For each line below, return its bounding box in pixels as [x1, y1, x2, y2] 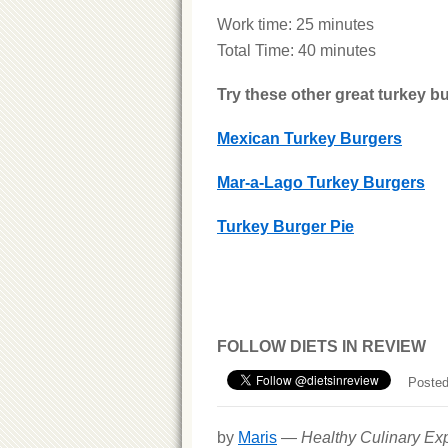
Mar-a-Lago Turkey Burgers [217, 174, 425, 191]
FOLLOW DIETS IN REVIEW [217, 338, 426, 355]
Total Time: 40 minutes [217, 42, 376, 59]
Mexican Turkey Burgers [217, 130, 402, 147]
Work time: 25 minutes [217, 16, 374, 33]
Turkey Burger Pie [217, 218, 354, 235]
